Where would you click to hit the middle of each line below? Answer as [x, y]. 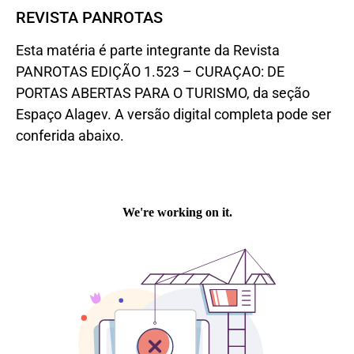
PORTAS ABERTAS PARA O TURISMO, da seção [163, 93]
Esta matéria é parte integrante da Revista [148, 51]
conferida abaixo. [70, 136]
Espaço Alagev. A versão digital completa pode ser [173, 115]
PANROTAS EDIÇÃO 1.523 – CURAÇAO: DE [150, 72]
